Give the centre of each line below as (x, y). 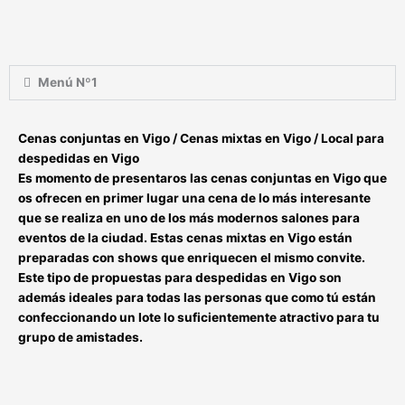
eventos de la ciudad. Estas (102, 238)
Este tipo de (55, 278)
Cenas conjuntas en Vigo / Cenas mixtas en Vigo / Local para (201, 139)
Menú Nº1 (68, 83)
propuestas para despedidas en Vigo (204, 278)
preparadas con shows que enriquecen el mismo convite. (192, 258)
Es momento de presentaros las (114, 179)
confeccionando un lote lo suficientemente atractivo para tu (199, 318)
